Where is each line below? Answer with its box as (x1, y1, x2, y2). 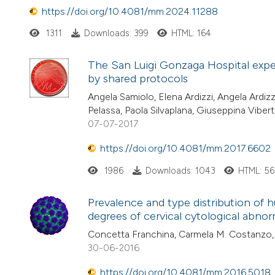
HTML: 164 (171, 27, 212, 39)
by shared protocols (88, 72, 188, 86)
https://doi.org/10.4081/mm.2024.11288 (42, 5, 218, 17)
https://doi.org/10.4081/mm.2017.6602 (100, 142, 271, 155)
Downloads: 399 (83, 27, 149, 39)
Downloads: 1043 (145, 165, 215, 176)
